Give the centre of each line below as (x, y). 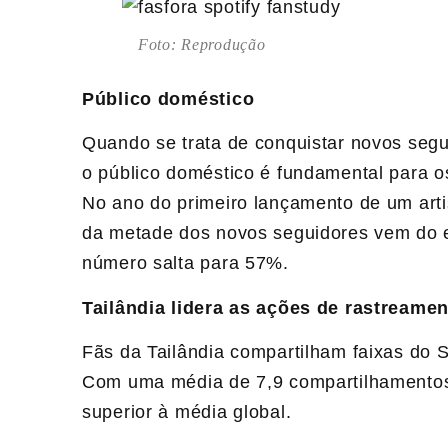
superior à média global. (187, 412)
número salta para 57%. (185, 263)
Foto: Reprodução (202, 45)
